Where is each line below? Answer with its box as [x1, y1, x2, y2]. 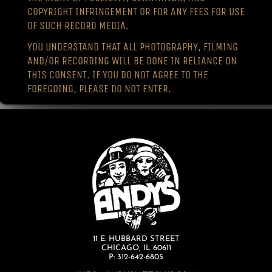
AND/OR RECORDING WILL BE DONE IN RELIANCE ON [27, 53, 237, 67]
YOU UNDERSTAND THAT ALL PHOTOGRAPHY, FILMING [27, 39, 238, 53]
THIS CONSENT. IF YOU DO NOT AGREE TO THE [27, 67, 208, 81]
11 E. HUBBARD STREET [92, 235, 180, 243]
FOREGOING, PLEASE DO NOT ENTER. [27, 81, 171, 95]
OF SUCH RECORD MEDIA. [27, 18, 129, 32]
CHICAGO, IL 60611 [101, 244, 171, 253]
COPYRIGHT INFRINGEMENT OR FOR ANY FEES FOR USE [27, 4, 245, 18]
